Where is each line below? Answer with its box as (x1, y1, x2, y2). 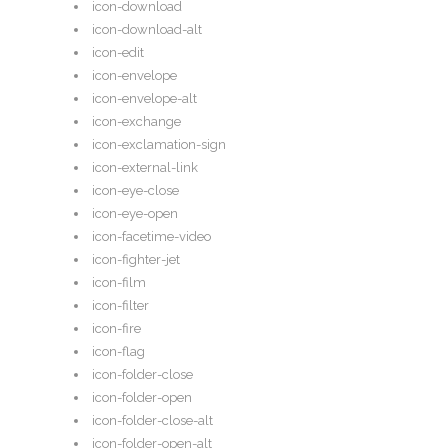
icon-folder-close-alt (92, 413, 213, 429)
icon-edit (92, 45, 144, 61)
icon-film (92, 275, 146, 291)
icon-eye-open (92, 206, 178, 222)
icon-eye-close (92, 183, 179, 199)
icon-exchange (92, 114, 181, 130)
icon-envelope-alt (92, 91, 197, 107)
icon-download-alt (92, 22, 202, 38)
